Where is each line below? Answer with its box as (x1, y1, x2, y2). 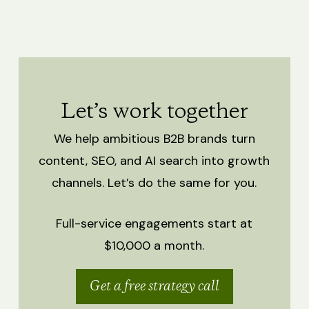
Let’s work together (60, 98, 248, 128)
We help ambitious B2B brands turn (53, 130, 255, 148)
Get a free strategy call (89, 277, 219, 297)
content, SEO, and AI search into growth (39, 152, 270, 170)
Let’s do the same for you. (108, 175, 257, 192)
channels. (52, 175, 108, 192)
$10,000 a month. (104, 237, 205, 255)
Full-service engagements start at (56, 215, 253, 232)
